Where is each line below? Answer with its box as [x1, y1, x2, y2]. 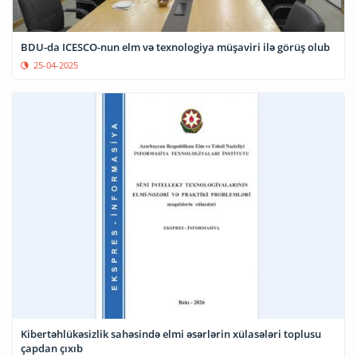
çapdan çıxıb [21, 340, 83, 355]
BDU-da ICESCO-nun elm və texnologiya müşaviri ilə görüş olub [21, 39, 330, 54]
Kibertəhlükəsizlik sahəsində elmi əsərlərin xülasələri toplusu [21, 326, 321, 341]
